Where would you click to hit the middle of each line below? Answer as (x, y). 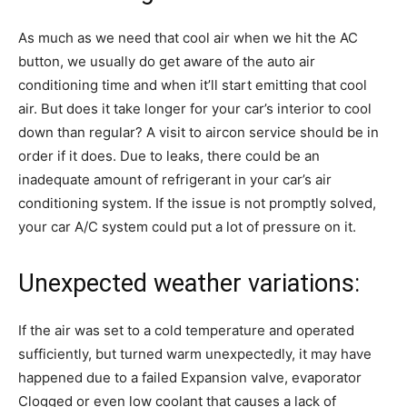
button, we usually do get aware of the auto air (167, 61)
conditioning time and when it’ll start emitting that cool (193, 84)
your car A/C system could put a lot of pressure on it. (187, 226)
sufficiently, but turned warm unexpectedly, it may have (195, 353)
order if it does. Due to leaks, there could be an (169, 155)
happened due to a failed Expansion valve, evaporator (190, 377)
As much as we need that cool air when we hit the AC (188, 37)
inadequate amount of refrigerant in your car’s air (175, 179)
